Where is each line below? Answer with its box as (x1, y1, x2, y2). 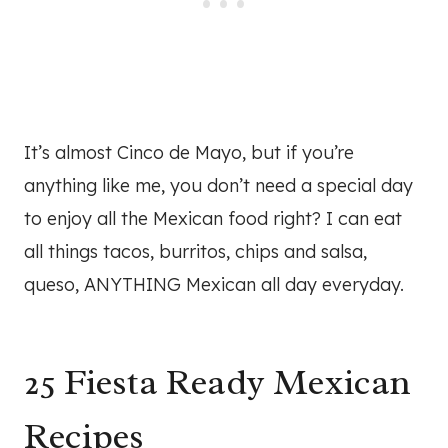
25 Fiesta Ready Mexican (24, 359, 411, 406)
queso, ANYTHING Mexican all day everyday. (24, 273, 404, 297)
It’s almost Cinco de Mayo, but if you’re (24, 141, 354, 165)
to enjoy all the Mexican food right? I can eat (24, 207, 402, 231)
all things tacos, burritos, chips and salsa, (24, 240, 367, 264)
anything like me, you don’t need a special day (24, 174, 413, 198)
